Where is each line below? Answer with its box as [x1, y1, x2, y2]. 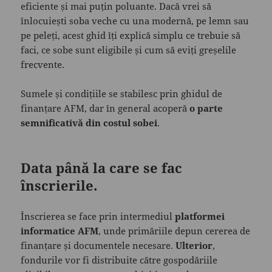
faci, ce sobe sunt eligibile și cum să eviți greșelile [21, 44, 237, 56]
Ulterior [175, 239, 213, 252]
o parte [189, 102, 223, 115]
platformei [175, 210, 225, 223]
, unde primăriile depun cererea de [98, 225, 251, 237]
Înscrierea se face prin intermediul [21, 210, 175, 223]
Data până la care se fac [21, 158, 183, 177]
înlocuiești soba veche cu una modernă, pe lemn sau [21, 15, 250, 27]
